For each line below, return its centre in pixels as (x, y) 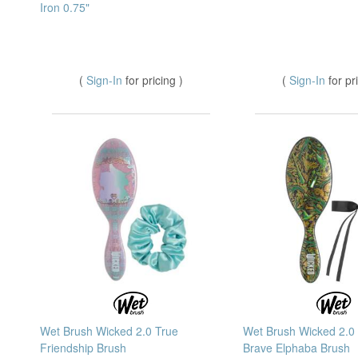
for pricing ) (154, 80)
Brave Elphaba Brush (296, 348)
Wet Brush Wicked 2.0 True (109, 331)
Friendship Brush (83, 348)
